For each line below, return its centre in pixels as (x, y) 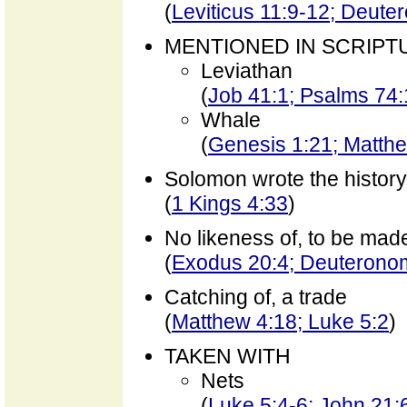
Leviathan (247, 71)
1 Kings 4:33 (230, 203)
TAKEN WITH (228, 356)
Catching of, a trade (256, 297)
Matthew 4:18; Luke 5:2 (280, 322)
